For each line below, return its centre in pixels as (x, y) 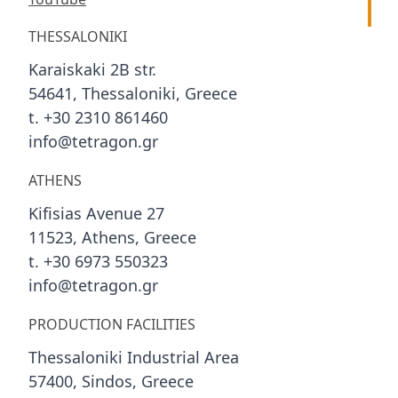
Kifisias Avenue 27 (96, 215)
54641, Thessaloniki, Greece (133, 95)
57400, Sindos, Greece (111, 382)
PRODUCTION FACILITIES (112, 325)
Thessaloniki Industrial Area (134, 358)
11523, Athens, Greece (112, 239)
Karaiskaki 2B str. (92, 71)
